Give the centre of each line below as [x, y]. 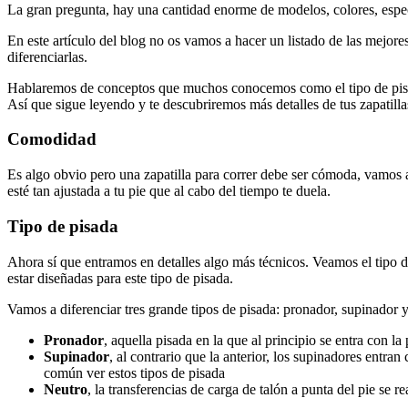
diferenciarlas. [47, 56]
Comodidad [52, 139]
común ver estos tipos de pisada [134, 372]
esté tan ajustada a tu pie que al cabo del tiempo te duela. [169, 191]
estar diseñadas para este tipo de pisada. [120, 278]
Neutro [66, 389]
